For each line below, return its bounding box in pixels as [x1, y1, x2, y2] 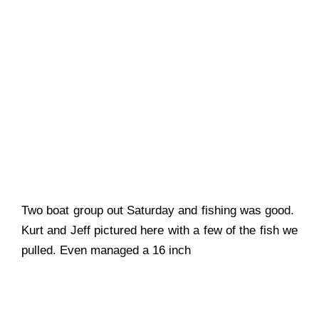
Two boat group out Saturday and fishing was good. [21, 204, 298, 218]
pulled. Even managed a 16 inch [21, 244, 191, 258]
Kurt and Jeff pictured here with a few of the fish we [21, 224, 298, 238]
